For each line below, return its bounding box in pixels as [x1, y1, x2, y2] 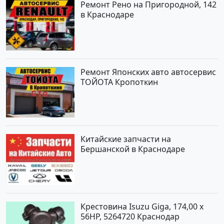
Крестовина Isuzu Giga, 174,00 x [80, 201, 204, 212]
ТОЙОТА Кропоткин [80, 76, 158, 87]
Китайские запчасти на [80, 133, 171, 145]
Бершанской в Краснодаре [80, 143, 185, 155]
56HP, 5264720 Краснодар [80, 211, 180, 222]
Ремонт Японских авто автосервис [80, 66, 216, 77]
